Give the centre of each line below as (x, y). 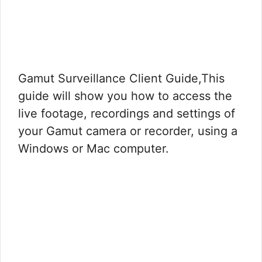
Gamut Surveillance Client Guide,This (121, 79)
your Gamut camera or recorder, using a (128, 131)
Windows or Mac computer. (94, 149)
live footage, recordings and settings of (127, 114)
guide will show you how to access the (125, 96)
